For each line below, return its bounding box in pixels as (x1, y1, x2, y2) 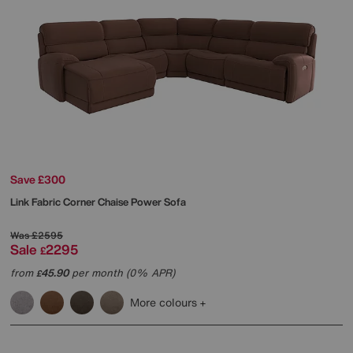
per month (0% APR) (69, 266, 175, 281)
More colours (130, 294, 200, 311)
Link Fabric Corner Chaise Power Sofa (10, 195, 186, 210)
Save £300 (10, 171, 65, 188)
